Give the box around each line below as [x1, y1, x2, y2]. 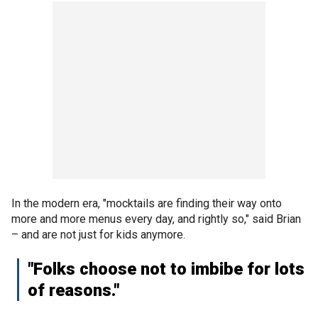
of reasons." [28, 280, 119, 300]
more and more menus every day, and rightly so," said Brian [11, 212, 301, 226]
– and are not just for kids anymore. [11, 227, 185, 241]
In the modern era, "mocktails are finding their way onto [11, 196, 282, 210]
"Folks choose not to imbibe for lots [28, 258, 305, 279]
